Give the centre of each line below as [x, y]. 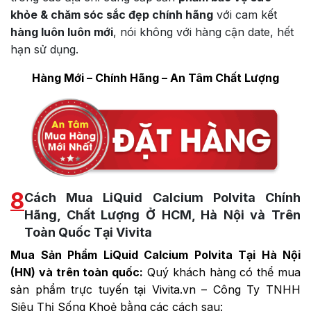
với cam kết [245, 15]
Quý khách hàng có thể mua [222, 272]
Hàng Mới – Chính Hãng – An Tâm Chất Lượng [155, 78]
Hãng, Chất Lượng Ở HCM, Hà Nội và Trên [162, 215]
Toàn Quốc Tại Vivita [88, 232]
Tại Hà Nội [266, 254]
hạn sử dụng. [44, 50]
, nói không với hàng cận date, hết [203, 32]
